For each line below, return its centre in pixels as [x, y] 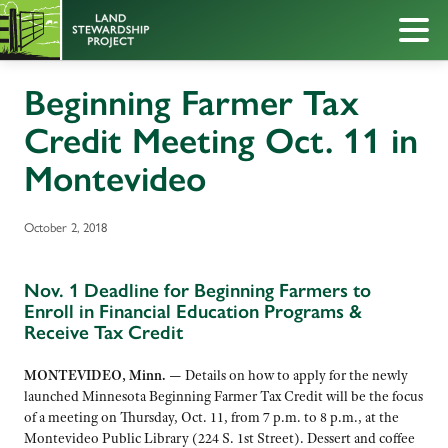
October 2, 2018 [65, 227]
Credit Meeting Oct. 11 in [221, 140]
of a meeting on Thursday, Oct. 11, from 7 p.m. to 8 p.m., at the [211, 416]
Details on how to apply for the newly [295, 374]
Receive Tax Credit [103, 333]
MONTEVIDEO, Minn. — [103, 374]
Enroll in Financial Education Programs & [193, 312]
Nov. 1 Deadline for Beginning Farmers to [197, 291]
